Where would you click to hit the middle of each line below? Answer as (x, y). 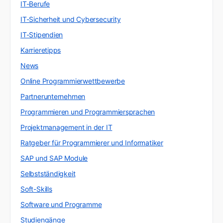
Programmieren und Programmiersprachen (88, 111)
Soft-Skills (36, 189)
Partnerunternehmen (53, 96)
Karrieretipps (41, 50)
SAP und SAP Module (54, 158)
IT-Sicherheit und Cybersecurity (71, 19)
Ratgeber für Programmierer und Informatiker (92, 142)
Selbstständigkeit (48, 173)
